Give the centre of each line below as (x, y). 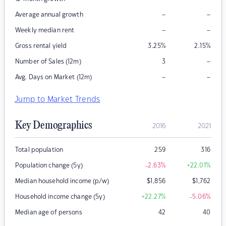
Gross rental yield (41, 46)
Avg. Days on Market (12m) (54, 77)
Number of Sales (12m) (48, 62)
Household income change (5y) (60, 197)
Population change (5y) (49, 166)
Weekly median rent (45, 31)
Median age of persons (49, 213)
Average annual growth (49, 15)
